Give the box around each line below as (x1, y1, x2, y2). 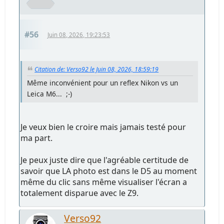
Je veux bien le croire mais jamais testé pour (20, 121, 186, 132)
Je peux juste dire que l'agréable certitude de (20, 154, 189, 165)
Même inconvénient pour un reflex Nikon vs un (27, 77, 178, 87)
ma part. (20, 132, 53, 143)
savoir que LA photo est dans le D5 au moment (20, 165, 197, 176)
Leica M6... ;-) (27, 88, 72, 98)
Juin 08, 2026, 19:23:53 (47, 30, 110, 38)
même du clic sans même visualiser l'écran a (20, 176, 187, 187)
